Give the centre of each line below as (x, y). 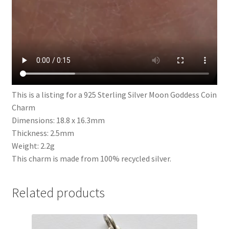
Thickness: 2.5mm (43, 133)
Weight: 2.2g (33, 146)
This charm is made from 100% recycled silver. (91, 159)
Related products (58, 192)
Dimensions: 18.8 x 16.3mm (58, 120)
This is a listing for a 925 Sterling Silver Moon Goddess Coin (114, 95)
